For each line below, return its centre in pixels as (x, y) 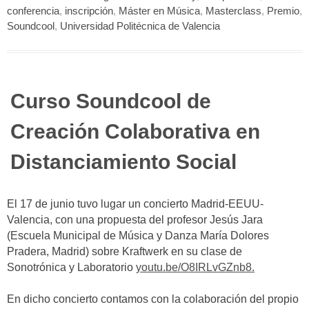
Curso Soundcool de (111, 101)
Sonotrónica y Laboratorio (71, 267)
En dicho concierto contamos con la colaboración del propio (153, 299)
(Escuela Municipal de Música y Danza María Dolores (138, 235)
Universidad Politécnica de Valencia (140, 27)
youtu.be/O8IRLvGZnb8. (195, 267)
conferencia (33, 11)
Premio (283, 11)
